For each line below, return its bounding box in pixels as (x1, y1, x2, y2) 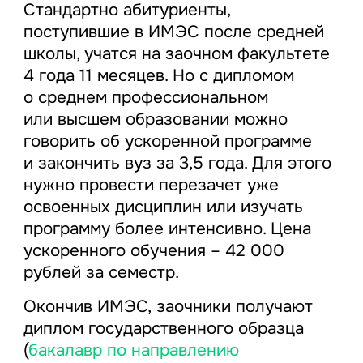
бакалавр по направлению (28, 340, 239, 361)
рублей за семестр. (23, 262, 179, 284)
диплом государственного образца (23, 318, 304, 340)
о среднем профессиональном (23, 87, 268, 109)
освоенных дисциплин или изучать (23, 196, 303, 218)
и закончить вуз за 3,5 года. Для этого (23, 152, 331, 174)
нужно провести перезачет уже (23, 174, 279, 196)
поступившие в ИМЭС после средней (23, 21, 324, 43)
